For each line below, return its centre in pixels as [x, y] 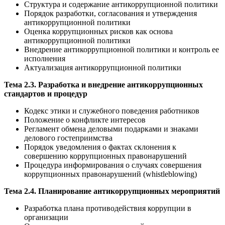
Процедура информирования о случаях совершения [113, 165]
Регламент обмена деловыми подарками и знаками [111, 129]
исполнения [45, 59]
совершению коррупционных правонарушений [105, 156]
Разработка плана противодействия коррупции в [108, 208]
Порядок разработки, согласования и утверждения [110, 14]
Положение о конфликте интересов [85, 120]
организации [46, 217]
